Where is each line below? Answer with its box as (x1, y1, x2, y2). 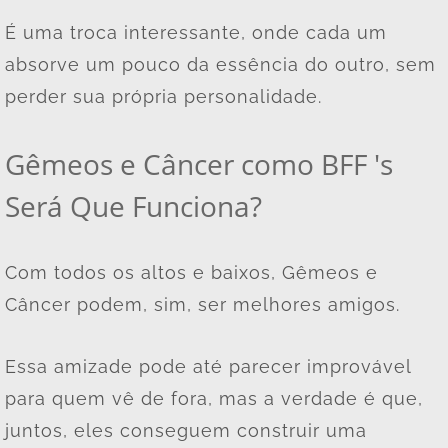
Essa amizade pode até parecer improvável (5, 355, 411, 377)
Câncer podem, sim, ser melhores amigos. (5, 293, 400, 315)
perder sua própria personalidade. (5, 85, 322, 107)
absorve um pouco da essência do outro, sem (5, 53, 436, 75)
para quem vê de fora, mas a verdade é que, (5, 387, 423, 409)
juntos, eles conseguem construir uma (5, 419, 367, 441)
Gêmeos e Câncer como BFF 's (5, 144, 393, 183)
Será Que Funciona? (5, 186, 262, 225)
